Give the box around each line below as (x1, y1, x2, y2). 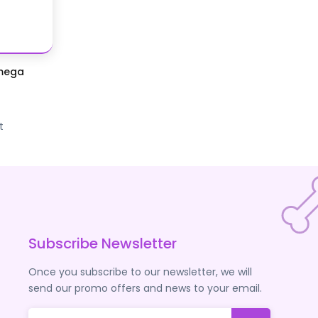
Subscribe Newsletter (28, 233, 177, 253)
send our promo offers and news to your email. (28, 280, 262, 295)
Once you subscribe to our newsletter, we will (28, 264, 252, 279)
